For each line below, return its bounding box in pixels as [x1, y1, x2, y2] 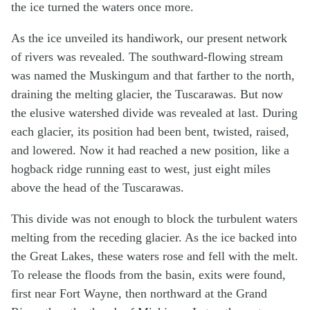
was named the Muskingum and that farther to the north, [11, 68, 295, 82]
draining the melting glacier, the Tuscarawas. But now [11, 86, 283, 101]
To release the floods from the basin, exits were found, [11, 267, 286, 282]
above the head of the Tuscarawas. [11, 180, 184, 194]
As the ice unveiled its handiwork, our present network [11, 30, 287, 45]
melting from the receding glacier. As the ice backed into [11, 230, 297, 244]
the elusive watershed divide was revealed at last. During [11, 105, 298, 120]
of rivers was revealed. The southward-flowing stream [11, 49, 283, 64]
